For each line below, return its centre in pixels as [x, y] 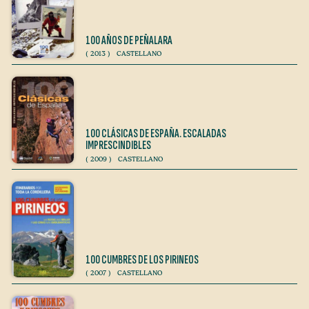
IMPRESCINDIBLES [118, 146]
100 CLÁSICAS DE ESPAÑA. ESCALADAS [156, 134]
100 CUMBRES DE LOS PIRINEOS [142, 260]
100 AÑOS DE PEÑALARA [129, 40]
